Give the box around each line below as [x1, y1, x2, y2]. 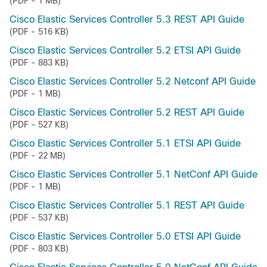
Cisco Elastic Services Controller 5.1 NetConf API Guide [10, 169, 257, 179]
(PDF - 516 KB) [10, 27, 69, 36]
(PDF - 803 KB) [10, 244, 69, 253]
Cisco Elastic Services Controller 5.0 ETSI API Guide [10, 231, 241, 241]
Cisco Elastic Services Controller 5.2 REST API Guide [10, 107, 244, 117]
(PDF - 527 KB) [10, 120, 69, 129]
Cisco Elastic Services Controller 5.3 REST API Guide [10, 14, 244, 24]
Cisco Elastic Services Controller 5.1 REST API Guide [10, 200, 244, 210]
